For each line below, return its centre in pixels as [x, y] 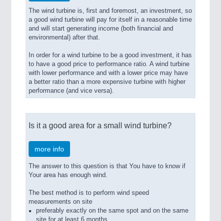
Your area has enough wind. [68, 175]
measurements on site [60, 202]
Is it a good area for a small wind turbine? [100, 126]
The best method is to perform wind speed [89, 193]
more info [49, 149]
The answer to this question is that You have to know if [107, 166]
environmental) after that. [64, 38]
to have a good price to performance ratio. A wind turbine [109, 64]
